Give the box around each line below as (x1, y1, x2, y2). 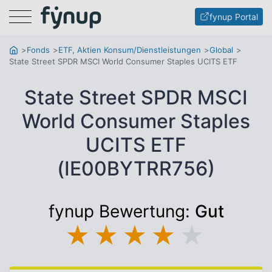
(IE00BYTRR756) (57, 157, 215, 180)
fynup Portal (209, 11, 258, 22)
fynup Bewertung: (48, 201, 195, 222)
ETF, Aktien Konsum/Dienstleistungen (58, 45, 201, 55)
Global (209, 45, 233, 55)
